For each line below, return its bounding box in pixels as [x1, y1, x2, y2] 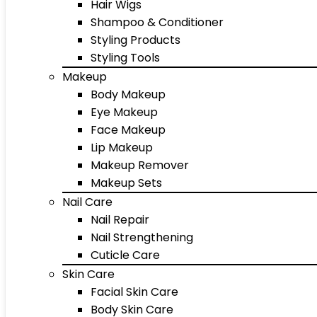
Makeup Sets [91, 175, 162, 191]
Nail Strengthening [91, 229, 193, 246]
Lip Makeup [91, 139, 153, 156]
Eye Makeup [91, 104, 158, 120]
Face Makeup [91, 122, 166, 138]
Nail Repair [91, 212, 149, 228]
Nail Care [62, 194, 113, 210]
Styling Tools [91, 50, 160, 66]
